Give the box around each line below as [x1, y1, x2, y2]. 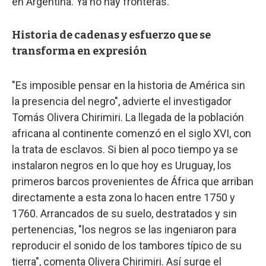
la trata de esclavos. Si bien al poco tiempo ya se [12, 143, 238, 156]
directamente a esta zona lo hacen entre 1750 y [12, 191, 235, 204]
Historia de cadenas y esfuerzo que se [12, 28, 211, 42]
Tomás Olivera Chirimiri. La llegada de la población [12, 111, 244, 124]
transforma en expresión [12, 45, 147, 58]
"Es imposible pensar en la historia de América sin [12, 79, 245, 92]
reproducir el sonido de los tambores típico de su [12, 239, 242, 252]
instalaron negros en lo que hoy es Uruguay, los [12, 159, 232, 172]
